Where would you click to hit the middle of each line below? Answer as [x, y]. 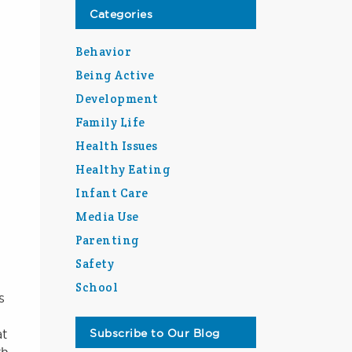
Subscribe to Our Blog [155, 333]
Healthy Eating [123, 169]
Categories [121, 14]
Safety [95, 264]
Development [117, 99]
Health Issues [117, 146]
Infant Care [112, 193]
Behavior [103, 51]
